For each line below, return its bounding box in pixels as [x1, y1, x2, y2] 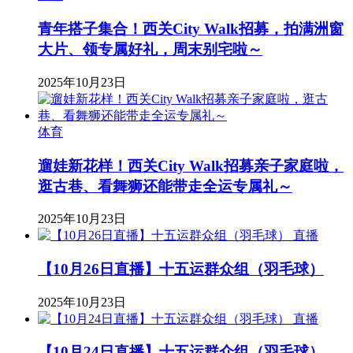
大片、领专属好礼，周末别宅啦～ [38, 41, 262, 58]
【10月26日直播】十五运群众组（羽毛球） [38, 261, 324, 278]
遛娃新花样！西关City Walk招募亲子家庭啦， [38, 157, 344, 174]
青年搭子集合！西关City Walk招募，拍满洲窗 [38, 20, 344, 38]
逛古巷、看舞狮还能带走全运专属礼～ [38, 177, 292, 195]
